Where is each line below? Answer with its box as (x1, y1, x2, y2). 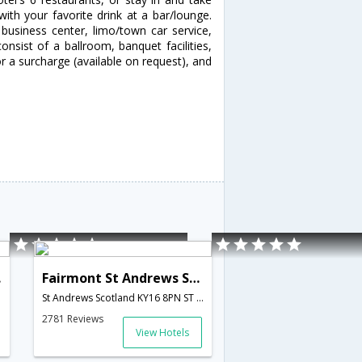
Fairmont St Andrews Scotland (188, 268, 200, 287)
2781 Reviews (41, 311, 103, 326)
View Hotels (135, 325, 189, 339)
